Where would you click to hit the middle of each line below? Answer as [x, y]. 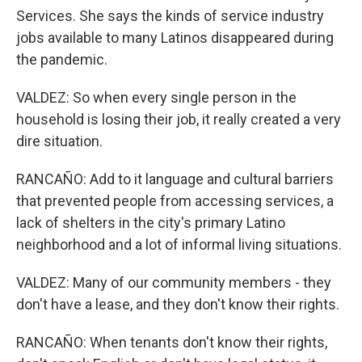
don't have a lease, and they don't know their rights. [178, 304]
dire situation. [59, 141]
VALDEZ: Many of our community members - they [174, 282]
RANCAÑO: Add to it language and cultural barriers [175, 179]
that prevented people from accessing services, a [175, 201]
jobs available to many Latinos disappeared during [175, 38]
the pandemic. [62, 59]
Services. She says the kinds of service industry [170, 16]
